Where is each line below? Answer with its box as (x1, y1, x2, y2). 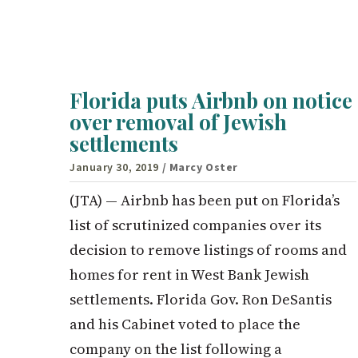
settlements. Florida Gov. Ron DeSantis (70, 289, 332, 310)
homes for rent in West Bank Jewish (70, 265, 309, 285)
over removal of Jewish (70, 108, 287, 137)
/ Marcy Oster (161, 160, 238, 177)
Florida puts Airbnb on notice (70, 86, 352, 115)
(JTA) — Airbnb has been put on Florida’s (70, 190, 340, 211)
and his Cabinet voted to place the (70, 314, 300, 335)
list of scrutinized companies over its (70, 215, 321, 236)
